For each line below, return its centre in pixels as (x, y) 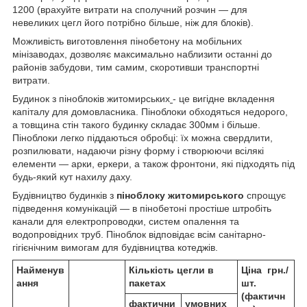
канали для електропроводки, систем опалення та (126, 222)
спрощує (265, 196)
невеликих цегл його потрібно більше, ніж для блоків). (133, 23)
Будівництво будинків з (64, 196)
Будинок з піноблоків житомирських (91, 99)
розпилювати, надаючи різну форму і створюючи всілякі (138, 151)
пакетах (147, 283)
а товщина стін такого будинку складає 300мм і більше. (136, 125)
